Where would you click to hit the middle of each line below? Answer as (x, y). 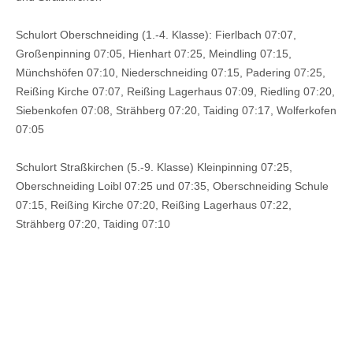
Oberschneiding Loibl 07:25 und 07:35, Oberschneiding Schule (172, 186)
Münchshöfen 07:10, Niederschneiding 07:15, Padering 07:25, (171, 72)
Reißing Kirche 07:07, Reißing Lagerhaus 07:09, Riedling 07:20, (175, 91)
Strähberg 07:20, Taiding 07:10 (93, 224)
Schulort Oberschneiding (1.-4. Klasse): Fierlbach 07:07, (156, 35)
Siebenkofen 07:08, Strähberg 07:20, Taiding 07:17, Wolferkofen (176, 110)
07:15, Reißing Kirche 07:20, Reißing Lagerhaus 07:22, (154, 205)
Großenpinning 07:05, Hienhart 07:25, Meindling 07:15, (154, 54)
